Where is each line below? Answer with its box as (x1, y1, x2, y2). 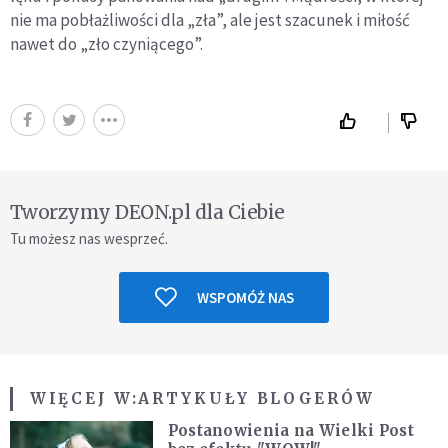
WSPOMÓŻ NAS (196, 287, 294, 307)
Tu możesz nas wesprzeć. (10, 228, 168, 248)
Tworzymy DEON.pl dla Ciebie (10, 199, 285, 224)
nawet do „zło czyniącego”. (10, 32, 203, 55)
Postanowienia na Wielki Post (167, 420, 415, 440)
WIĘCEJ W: (30, 388, 139, 408)
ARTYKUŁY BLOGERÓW (138, 388, 375, 408)
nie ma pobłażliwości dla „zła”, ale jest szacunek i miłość (10, 8, 410, 31)
